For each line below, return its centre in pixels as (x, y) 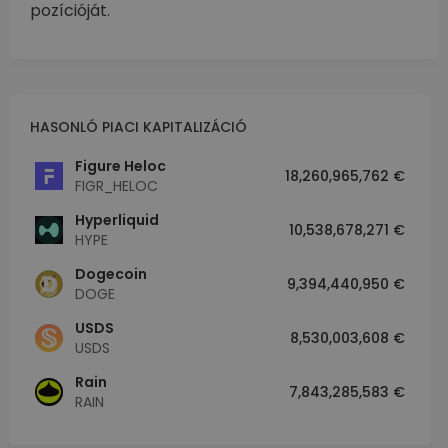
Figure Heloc (120, 166)
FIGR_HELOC (116, 186)
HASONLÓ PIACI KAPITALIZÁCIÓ (138, 127)
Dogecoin (111, 274)
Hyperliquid (117, 220)
